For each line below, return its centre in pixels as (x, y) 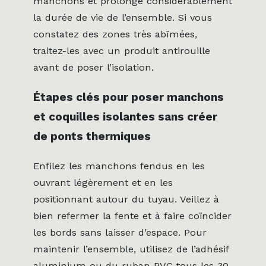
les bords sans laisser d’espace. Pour (120, 232)
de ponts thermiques (92, 136)
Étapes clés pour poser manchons (129, 97)
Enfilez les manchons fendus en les (119, 166)
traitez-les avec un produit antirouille (122, 50)
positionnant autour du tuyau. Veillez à (126, 199)
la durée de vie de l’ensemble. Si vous (123, 17)
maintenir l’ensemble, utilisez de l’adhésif (131, 249)
